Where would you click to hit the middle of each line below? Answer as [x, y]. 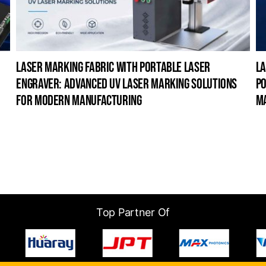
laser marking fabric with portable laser [113, 67]
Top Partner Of [133, 212]
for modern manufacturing [79, 100]
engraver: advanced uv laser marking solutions [127, 84]
